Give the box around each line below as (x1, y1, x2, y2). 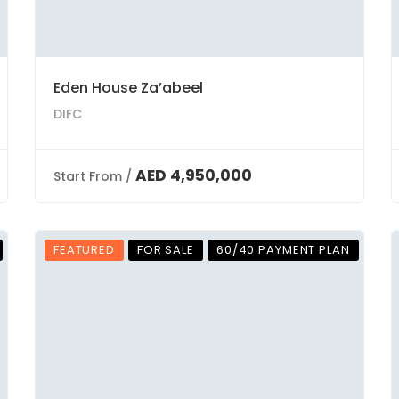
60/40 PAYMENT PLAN (216, 241, 350, 258)
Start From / (53, 167, 132, 185)
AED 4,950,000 (135, 165, 252, 186)
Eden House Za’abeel (53, 77, 203, 98)
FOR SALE (136, 241, 194, 258)
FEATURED (53, 241, 115, 258)
